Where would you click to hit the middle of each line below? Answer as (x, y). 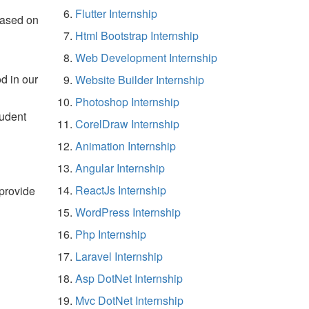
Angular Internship (120, 168)
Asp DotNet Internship (129, 278)
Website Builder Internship (140, 79)
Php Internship (111, 234)
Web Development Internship (146, 57)
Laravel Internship (119, 256)
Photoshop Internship (127, 101)
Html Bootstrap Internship (137, 35)
